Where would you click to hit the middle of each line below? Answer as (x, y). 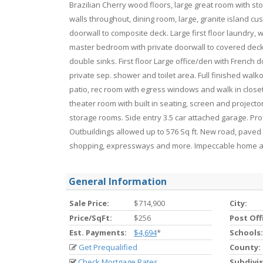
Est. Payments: (98, 232)
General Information (118, 181)
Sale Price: (89, 203)
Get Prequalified (108, 247)
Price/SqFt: (91, 218)
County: (245, 247)
